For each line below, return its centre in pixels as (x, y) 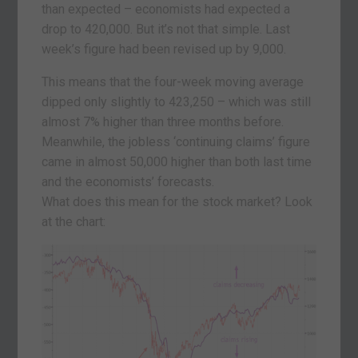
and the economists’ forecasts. (128, 181)
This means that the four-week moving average (173, 82)
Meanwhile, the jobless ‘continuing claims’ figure (176, 141)
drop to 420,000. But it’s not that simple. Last (166, 29)
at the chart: (74, 221)
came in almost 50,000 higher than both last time (177, 161)
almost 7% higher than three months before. (163, 121)
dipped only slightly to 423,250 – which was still (177, 101)
